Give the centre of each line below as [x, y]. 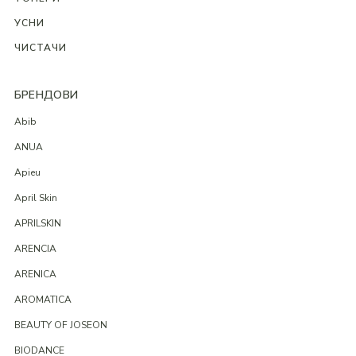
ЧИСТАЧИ [40, 48]
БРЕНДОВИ [46, 95]
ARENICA [35, 275]
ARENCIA [35, 249]
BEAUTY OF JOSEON [60, 325]
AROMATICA [43, 300]
